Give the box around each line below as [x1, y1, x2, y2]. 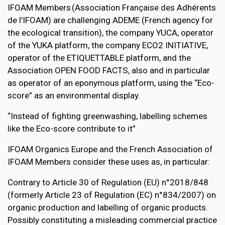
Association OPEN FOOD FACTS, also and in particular [8, 65, 210, 76]
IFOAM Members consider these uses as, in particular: [8, 157, 210, 167]
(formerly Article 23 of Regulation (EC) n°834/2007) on [8, 190, 216, 200]
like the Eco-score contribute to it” [8, 124, 136, 134]
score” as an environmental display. [8, 90, 140, 101]
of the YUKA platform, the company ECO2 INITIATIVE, [8, 40, 208, 51]
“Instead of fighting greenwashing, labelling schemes [8, 111, 207, 122]
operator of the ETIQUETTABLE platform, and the [8, 53, 191, 63]
